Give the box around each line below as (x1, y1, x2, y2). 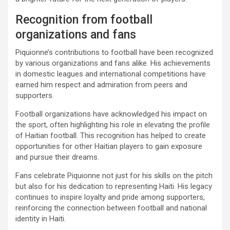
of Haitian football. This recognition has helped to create (15, 131, 206, 141)
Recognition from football (15, 13, 152, 27)
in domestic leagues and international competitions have (15, 69, 206, 79)
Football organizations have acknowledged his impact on (15, 109, 207, 119)
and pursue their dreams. (15, 152, 99, 162)
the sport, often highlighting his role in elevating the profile (15, 120, 210, 130)
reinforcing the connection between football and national (15, 203, 207, 213)
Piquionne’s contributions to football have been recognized (15, 48, 213, 57)
